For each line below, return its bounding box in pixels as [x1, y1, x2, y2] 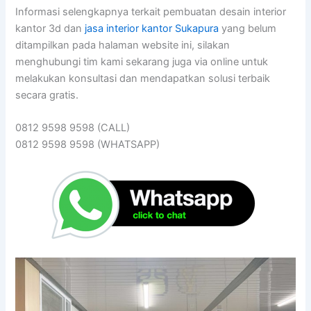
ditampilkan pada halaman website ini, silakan [15, 38, 230, 51]
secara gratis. [15, 88, 79, 101]
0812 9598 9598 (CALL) [15, 121, 131, 134]
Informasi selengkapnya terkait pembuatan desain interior [15, 5, 287, 18]
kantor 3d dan [15, 22, 85, 35]
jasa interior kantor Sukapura [85, 22, 219, 35]
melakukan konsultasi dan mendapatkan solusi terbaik [15, 72, 271, 85]
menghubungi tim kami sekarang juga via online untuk [15, 55, 269, 68]
